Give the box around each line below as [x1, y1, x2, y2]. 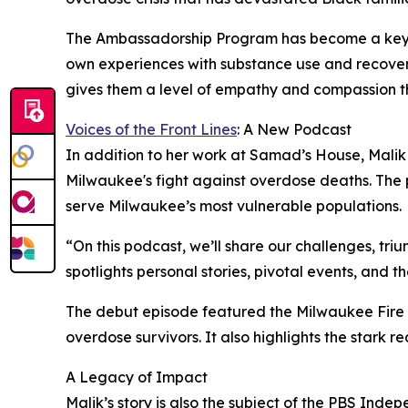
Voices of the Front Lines [66, 120, 237, 139]
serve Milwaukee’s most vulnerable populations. [66, 197, 402, 216]
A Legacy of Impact [66, 368, 208, 387]
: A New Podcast [237, 120, 352, 139]
